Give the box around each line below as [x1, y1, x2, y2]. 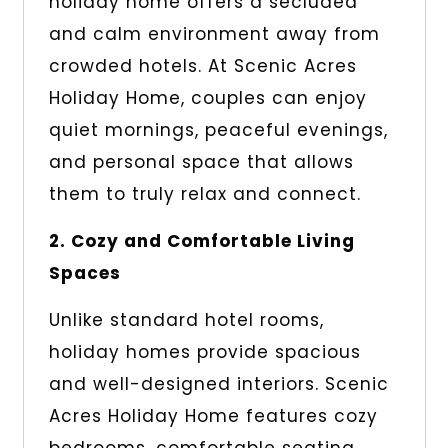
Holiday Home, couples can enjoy [48, 86, 367, 111]
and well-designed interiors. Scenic [48, 372, 389, 397]
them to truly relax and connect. [48, 182, 361, 207]
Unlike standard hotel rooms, [48, 308, 324, 333]
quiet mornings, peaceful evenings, [48, 118, 388, 143]
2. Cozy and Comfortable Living [48, 229, 355, 254]
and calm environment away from [48, 22, 380, 47]
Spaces [48, 261, 121, 286]
